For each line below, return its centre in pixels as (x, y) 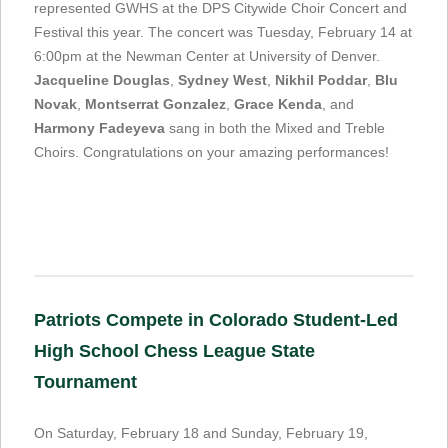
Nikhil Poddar (321, 79)
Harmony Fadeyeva (99, 127)
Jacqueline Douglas (102, 79)
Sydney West (222, 79)
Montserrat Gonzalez (155, 103)
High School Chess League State (174, 350)
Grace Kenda (278, 103)
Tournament (85, 381)
